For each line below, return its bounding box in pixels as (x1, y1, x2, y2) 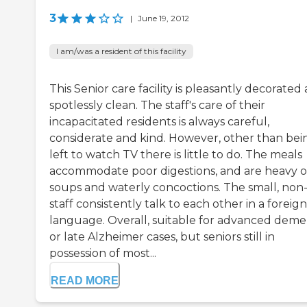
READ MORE (51, 275, 119, 287)
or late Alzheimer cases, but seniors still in (49, 230, 275, 244)
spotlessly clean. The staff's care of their (49, 99, 265, 112)
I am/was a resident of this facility (56, 46, 186, 57)
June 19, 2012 (138, 13, 189, 24)
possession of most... (49, 247, 156, 260)
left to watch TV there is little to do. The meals (49, 148, 302, 162)
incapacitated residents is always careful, (49, 115, 269, 129)
